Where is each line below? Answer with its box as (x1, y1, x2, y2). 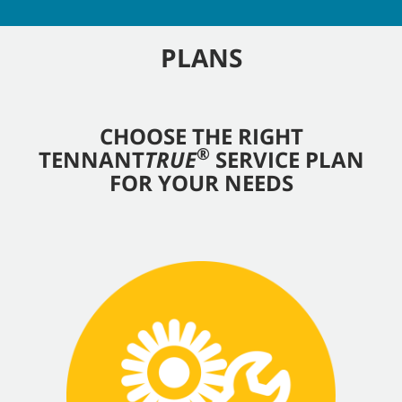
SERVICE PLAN (209, 144, 364, 175)
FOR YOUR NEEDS (109, 168, 293, 198)
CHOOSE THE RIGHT (99, 121, 303, 152)
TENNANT (38, 144, 144, 175)
